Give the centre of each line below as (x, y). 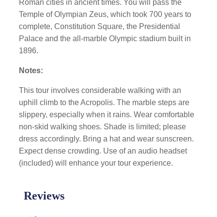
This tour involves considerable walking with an (100, 90)
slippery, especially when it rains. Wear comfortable (107, 115)
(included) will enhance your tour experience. (96, 163)
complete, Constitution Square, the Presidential (100, 26)
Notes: (31, 70)
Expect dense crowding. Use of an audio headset (103, 151)
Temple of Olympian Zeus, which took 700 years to (105, 14)
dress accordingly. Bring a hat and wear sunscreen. (107, 139)
